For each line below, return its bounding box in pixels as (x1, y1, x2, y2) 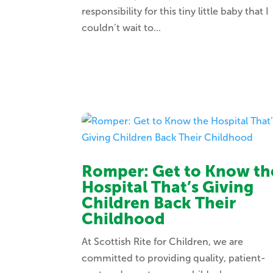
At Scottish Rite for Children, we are (82, 236, 244, 248)
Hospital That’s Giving (82, 178, 254, 197)
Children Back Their (82, 194, 236, 213)
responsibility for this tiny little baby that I (82, 5, 269, 18)
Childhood (82, 210, 166, 229)
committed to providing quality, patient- (82, 252, 266, 264)
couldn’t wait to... (82, 22, 161, 34)
